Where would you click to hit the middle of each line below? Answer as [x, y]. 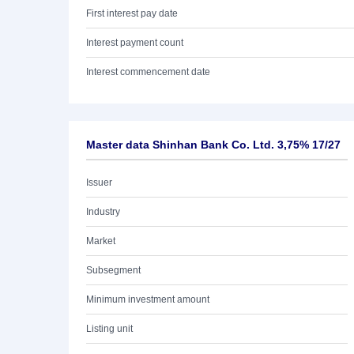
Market [101, 241]
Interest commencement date [148, 72]
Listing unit [109, 329]
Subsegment [113, 270]
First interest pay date [132, 13]
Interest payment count [135, 43]
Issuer [99, 183]
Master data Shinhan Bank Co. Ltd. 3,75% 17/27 [213, 145]
